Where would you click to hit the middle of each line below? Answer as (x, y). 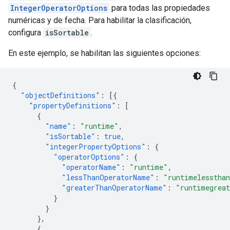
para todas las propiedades (160, 8)
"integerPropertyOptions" (95, 146)
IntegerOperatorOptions (59, 8)
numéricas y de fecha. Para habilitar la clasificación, (100, 20)
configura (26, 32)
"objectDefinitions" (60, 95)
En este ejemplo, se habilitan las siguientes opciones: (104, 53)
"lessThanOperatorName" (108, 177)
